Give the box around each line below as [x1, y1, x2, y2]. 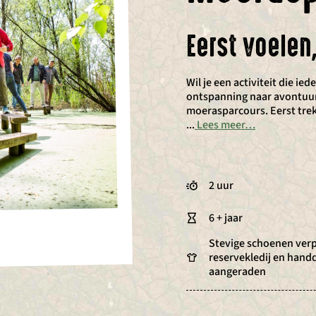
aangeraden [209, 264, 266, 279]
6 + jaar [209, 210, 243, 226]
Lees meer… [197, 117, 255, 133]
